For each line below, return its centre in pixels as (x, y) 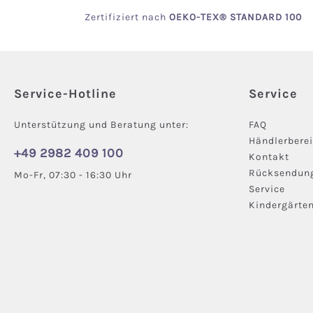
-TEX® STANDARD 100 (249, 17)
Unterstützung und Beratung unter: (101, 125)
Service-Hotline (65, 94)
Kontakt (269, 157)
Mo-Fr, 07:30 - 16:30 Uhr (73, 175)
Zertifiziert (113, 17)
